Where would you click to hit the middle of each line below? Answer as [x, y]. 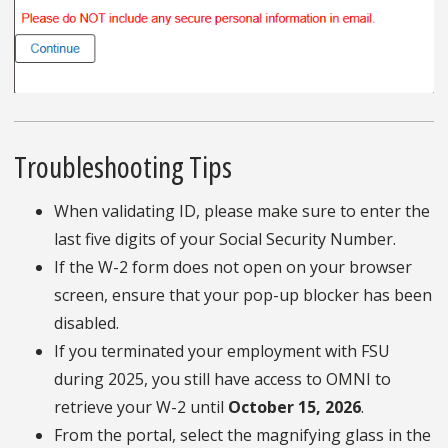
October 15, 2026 [294, 407]
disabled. [88, 323]
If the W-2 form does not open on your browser [233, 267]
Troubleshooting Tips [123, 167]
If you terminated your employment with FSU [222, 351]
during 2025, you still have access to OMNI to [222, 379]
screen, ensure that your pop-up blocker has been [243, 295]
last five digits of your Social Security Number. [227, 239]
